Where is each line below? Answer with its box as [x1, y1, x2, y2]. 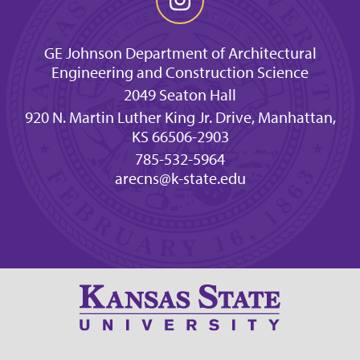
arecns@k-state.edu [114, 169, 246, 188]
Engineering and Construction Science [51, 63, 309, 82]
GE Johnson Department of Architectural [43, 43, 317, 63]
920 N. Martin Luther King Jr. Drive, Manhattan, [24, 108, 336, 127]
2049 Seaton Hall [124, 85, 236, 104]
